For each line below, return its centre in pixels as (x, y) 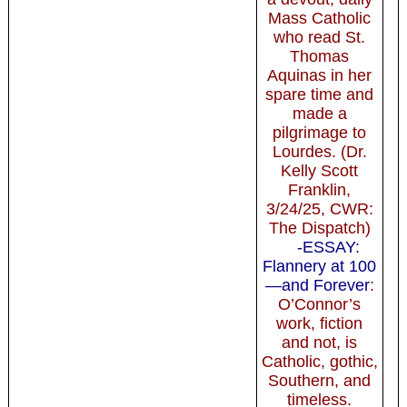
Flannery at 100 (320, 266)
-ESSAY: (329, 247)
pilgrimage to (320, 132)
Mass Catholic (320, 18)
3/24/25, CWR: (319, 208)
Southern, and (320, 380)
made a (319, 113)
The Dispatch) (319, 228)
